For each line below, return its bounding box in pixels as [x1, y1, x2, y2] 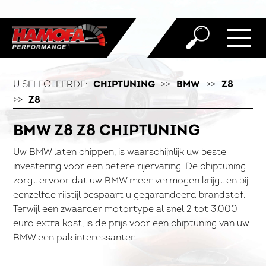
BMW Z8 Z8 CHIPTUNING [13, 123, 201, 140]
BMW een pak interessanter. [13, 233, 137, 243]
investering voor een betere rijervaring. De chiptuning [13, 162, 246, 172]
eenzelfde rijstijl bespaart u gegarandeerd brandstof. [13, 191, 246, 200]
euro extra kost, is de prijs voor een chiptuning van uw [13, 219, 250, 229]
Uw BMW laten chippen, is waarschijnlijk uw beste [13, 148, 227, 157]
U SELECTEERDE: [13, 80, 88, 90]
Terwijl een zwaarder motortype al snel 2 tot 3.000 [13, 205, 238, 214]
